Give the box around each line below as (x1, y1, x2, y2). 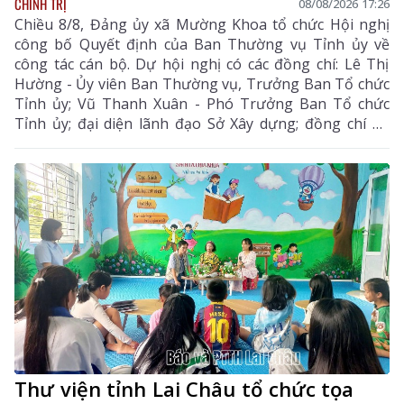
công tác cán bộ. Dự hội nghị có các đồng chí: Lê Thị (14, 53, 390, 74)
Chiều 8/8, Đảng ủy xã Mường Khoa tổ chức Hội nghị (14, 14, 390, 34)
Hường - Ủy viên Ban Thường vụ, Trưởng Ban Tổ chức (14, 73, 390, 94)
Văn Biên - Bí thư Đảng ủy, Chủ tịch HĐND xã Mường (14, 133, 390, 153)
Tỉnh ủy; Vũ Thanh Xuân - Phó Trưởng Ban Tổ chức (14, 93, 390, 114)
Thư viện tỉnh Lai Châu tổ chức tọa (14, 374, 354, 402)
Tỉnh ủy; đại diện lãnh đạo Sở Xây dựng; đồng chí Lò (14, 113, 390, 133)
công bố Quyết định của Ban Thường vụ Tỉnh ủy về (14, 33, 390, 54)
